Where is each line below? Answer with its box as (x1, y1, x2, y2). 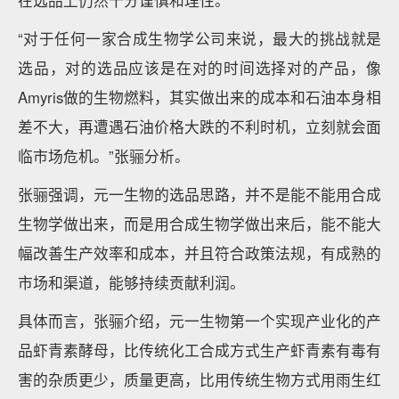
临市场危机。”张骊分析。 (18, 145, 190, 167)
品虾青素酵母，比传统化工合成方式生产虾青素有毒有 (18, 339, 381, 361)
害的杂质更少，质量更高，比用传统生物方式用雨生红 (18, 369, 381, 390)
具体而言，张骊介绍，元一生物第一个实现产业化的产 (18, 310, 381, 331)
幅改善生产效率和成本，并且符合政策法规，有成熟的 (18, 242, 381, 264)
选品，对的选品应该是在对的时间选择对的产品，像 (18, 57, 381, 78)
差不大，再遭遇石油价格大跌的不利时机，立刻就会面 (18, 116, 381, 137)
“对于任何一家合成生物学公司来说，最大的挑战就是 (18, 28, 381, 49)
